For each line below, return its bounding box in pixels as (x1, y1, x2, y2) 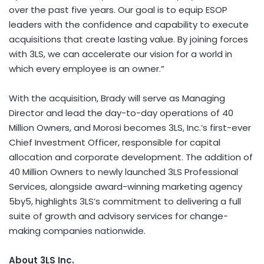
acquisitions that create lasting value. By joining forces (9, 32, 248, 45)
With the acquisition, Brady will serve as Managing (9, 91, 225, 104)
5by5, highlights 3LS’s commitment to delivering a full (9, 194, 241, 207)
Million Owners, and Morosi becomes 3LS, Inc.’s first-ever (9, 121, 251, 134)
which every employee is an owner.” (9, 62, 164, 75)
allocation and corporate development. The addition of (9, 150, 253, 163)
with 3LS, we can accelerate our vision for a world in (9, 47, 232, 60)
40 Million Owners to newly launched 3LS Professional (9, 165, 238, 178)
